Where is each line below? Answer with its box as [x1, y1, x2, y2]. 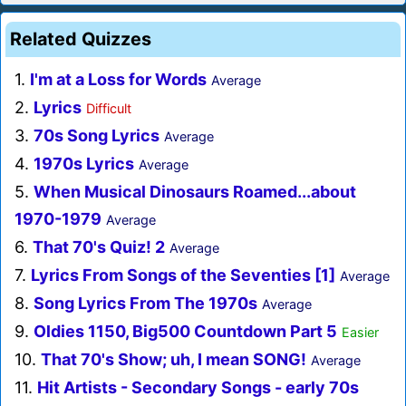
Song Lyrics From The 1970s [34, 294, 257, 314]
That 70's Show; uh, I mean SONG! [41, 350, 306, 370]
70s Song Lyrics [34, 126, 159, 146]
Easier [342, 324, 379, 341]
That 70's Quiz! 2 [33, 237, 165, 257]
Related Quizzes [10, 28, 151, 51]
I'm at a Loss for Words [30, 70, 207, 90]
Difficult [86, 101, 131, 117]
